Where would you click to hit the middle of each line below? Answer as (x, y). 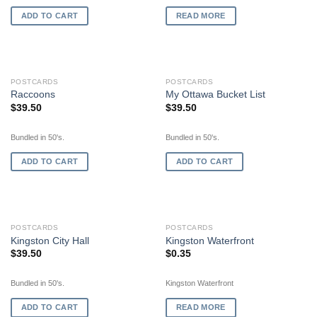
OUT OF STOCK (236, 229)
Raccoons (33, 95)
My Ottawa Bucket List (215, 95)
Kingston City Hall (50, 241)
